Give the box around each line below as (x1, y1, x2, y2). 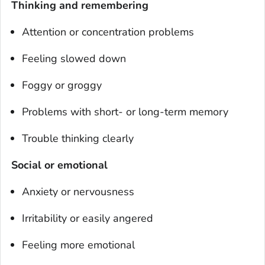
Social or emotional (11, 158, 108, 173)
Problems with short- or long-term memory (22, 105, 228, 119)
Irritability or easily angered (22, 211, 153, 226)
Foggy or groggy (22, 78, 102, 93)
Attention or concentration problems (22, 25, 194, 40)
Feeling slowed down (22, 51, 126, 66)
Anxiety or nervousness (22, 185, 134, 199)
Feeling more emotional (22, 238, 135, 253)
